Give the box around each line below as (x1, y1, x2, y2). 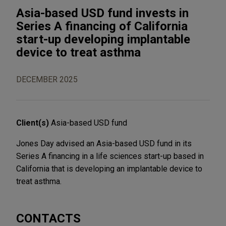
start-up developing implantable (16, 32, 190, 46)
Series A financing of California (16, 19, 188, 33)
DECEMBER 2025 (16, 74, 78, 84)
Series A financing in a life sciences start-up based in (16, 151, 204, 161)
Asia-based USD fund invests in (16, 6, 189, 20)
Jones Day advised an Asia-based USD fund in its (16, 138, 192, 148)
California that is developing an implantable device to (16, 163, 202, 174)
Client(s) (16, 118, 51, 128)
